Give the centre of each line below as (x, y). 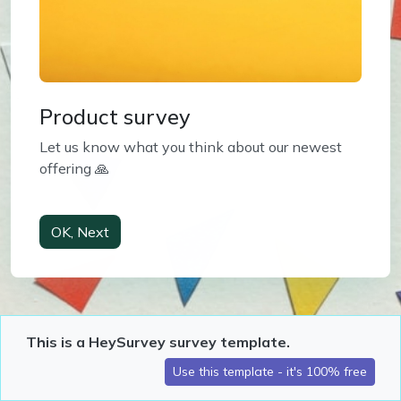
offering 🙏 (74, 168)
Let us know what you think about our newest (191, 147)
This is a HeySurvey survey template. (158, 342)
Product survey (115, 116)
